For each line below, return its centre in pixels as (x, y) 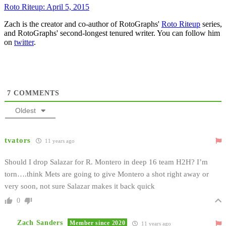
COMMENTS (35, 93)
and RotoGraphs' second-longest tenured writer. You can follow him (112, 33)
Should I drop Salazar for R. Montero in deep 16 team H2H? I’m (106, 162)
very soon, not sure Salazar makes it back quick (80, 186)
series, (211, 24)
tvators (18, 140)
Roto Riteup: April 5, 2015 (47, 7)
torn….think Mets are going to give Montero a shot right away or (107, 174)
